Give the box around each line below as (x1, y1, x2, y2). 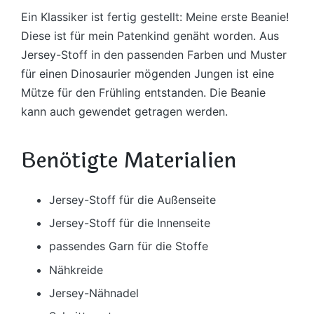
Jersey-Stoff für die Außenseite (49, 192, 216, 207)
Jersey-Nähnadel (49, 286, 139, 301)
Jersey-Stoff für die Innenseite (49, 215, 210, 230)
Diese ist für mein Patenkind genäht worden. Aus (21, 29, 279, 43)
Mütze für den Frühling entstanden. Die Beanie (21, 86, 266, 100)
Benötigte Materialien (21, 144, 237, 177)
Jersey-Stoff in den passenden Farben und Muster (21, 48, 287, 62)
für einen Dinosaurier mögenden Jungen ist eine (21, 67, 274, 81)
